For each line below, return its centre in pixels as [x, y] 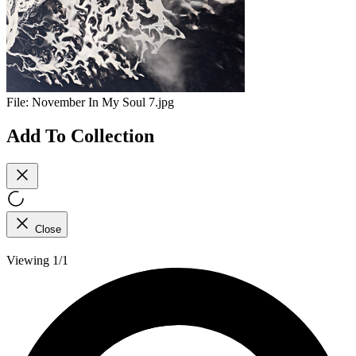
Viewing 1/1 [37, 260]
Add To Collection [80, 135]
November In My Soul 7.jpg [103, 103]
